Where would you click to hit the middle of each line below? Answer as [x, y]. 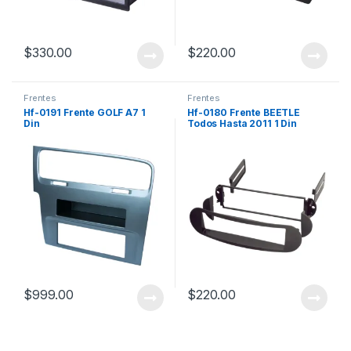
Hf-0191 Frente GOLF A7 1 [84, 113]
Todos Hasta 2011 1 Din [242, 124]
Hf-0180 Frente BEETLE [244, 113]
